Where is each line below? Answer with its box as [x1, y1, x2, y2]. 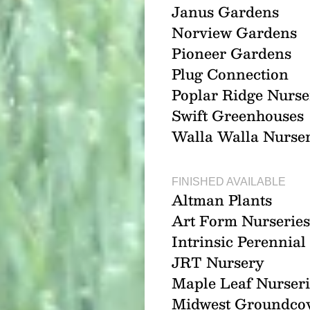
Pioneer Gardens [171, 42, 291, 66]
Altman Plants [171, 188, 272, 212]
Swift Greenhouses [171, 104, 304, 128]
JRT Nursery [171, 250, 264, 275]
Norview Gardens [171, 21, 297, 45]
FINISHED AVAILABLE [171, 176, 286, 188]
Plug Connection [171, 62, 289, 86]
